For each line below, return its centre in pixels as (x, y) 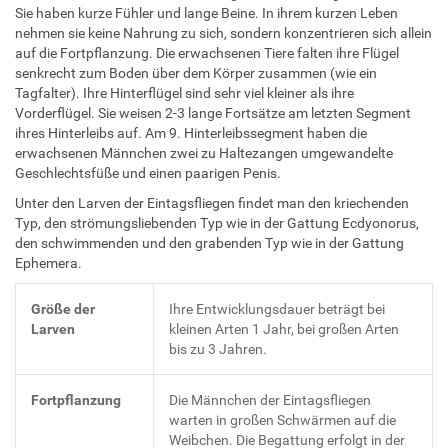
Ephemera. (48, 262)
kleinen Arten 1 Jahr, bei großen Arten (284, 328)
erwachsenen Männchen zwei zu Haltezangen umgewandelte (204, 152)
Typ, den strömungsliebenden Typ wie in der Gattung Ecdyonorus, (217, 222)
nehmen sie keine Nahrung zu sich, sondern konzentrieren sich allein (223, 32)
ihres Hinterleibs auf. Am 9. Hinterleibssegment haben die (191, 132)
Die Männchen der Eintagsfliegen (270, 399)
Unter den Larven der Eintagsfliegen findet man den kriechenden (212, 202)
